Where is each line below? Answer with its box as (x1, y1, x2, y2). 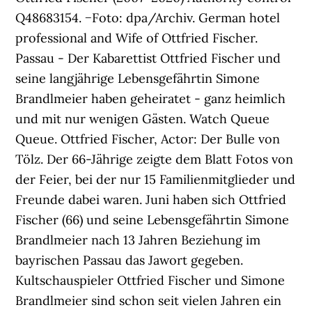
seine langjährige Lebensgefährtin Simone (15, 70, 260, 86)
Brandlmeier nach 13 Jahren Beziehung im (15, 232, 261, 248)
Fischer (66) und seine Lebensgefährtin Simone (15, 212, 290, 228)
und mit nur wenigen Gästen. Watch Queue (15, 111, 270, 127)
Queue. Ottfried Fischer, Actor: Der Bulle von (15, 131, 281, 147)
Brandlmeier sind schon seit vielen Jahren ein (15, 292, 282, 309)
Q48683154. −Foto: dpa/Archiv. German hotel (15, 10, 281, 26)
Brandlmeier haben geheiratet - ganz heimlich (15, 91, 286, 107)
